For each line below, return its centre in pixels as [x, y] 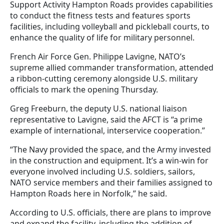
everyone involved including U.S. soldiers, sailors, [102, 172]
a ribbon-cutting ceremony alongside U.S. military [104, 79]
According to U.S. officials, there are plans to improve [110, 213]
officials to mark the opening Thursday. [85, 90]
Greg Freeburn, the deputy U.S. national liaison [98, 109]
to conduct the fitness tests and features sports [100, 16]
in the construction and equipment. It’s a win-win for [109, 161]
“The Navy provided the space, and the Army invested [110, 150]
